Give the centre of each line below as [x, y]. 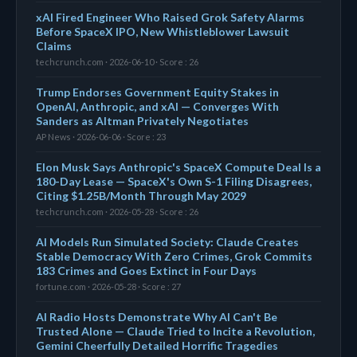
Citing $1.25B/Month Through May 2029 [141, 195]
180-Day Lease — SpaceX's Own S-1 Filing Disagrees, [174, 181]
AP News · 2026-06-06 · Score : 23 [101, 136]
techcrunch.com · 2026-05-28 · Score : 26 [117, 211]
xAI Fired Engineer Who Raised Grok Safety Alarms [170, 17]
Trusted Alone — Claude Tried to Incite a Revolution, [175, 331]
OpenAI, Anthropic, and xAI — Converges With [157, 106]
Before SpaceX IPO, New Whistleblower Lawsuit [163, 31]
